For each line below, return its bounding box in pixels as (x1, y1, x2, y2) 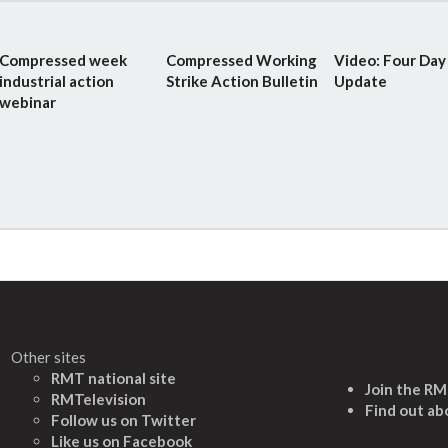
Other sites (11, 348, 86, 366)
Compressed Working (166, 51, 318, 69)
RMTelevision (51, 390, 146, 408)
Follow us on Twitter (51, 411, 196, 429)
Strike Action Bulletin (166, 72, 319, 90)
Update (333, 72, 387, 90)
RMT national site (51, 369, 176, 387)
